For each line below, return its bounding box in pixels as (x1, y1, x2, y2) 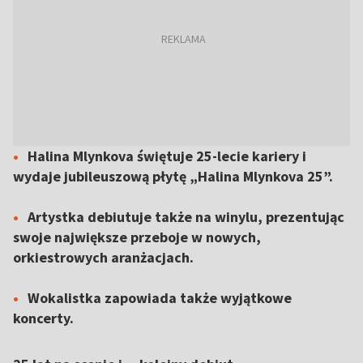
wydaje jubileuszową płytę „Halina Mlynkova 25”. (13, 167, 333, 186)
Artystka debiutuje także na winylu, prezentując (28, 207, 344, 226)
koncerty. (13, 309, 74, 327)
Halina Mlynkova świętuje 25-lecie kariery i (28, 147, 306, 165)
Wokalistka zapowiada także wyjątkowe (28, 288, 292, 307)
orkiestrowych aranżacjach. (13, 248, 194, 267)
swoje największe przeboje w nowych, (13, 228, 261, 246)
